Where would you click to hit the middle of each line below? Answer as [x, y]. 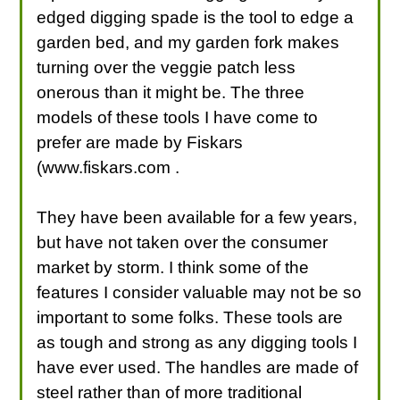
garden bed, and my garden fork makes [188, 42]
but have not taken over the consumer [183, 242]
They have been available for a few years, [197, 217]
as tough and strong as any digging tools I [197, 342]
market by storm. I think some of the [173, 267]
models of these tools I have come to [178, 117]
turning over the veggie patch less [167, 67]
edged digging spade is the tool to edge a [196, 17]
